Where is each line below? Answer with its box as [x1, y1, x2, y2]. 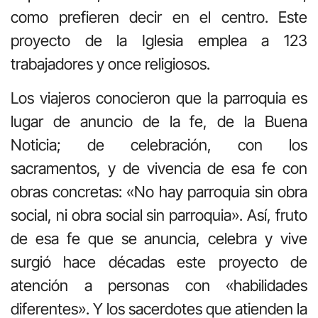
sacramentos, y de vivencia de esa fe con [11, 158, 307, 177]
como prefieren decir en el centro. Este [11, 8, 307, 27]
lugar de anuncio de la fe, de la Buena [11, 111, 307, 131]
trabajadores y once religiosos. [11, 55, 210, 74]
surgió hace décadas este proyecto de [11, 252, 307, 271]
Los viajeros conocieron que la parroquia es [11, 88, 307, 107]
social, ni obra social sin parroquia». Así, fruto [11, 205, 307, 224]
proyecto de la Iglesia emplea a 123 [11, 31, 307, 50]
